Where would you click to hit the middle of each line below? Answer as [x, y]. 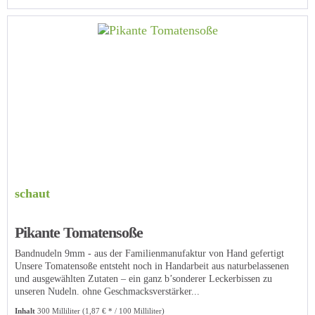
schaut [33, 193]
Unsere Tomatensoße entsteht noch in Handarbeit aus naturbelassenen [152, 266]
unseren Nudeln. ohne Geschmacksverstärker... [108, 291]
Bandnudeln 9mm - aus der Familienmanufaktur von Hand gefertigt [150, 253]
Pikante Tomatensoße [79, 232]
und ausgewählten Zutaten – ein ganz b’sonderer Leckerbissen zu [144, 278]
